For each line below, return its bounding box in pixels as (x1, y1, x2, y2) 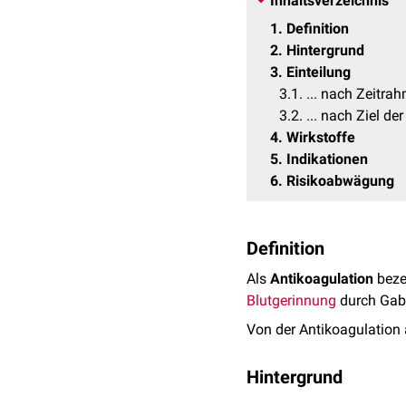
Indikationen (286, 150, 368, 168)
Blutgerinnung (246, 292, 336, 309)
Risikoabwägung (286, 172, 394, 189)
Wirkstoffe (286, 129, 355, 146)
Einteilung (286, 63, 351, 81)
